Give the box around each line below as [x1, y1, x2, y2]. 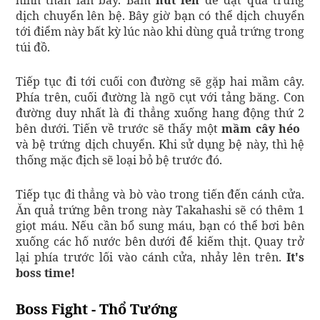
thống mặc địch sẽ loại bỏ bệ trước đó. [16, 152, 222, 169]
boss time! [16, 265, 75, 281]
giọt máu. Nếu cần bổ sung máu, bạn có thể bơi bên [16, 218, 304, 234]
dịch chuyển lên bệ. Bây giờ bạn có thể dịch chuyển [16, 8, 304, 24]
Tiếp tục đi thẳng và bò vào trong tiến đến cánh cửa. [16, 186, 304, 203]
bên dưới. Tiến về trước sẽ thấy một [16, 121, 222, 137]
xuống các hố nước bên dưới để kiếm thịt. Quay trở [16, 234, 304, 250]
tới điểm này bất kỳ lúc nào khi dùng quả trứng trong [16, 24, 304, 40]
